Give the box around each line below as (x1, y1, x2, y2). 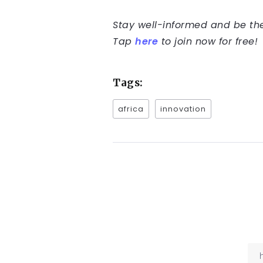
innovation (160, 104, 206, 114)
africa (118, 104, 144, 114)
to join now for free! (158, 35, 258, 49)
